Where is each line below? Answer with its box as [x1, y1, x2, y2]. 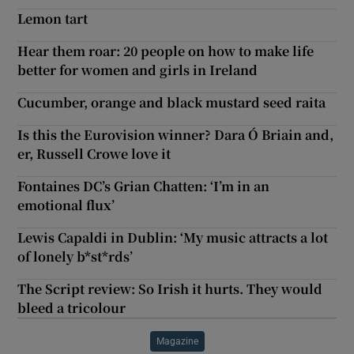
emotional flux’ [17, 195, 115, 214]
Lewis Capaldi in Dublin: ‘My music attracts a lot [17, 228, 329, 247]
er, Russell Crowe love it [17, 144, 171, 163]
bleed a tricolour [17, 298, 126, 317]
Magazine [156, 336, 198, 346]
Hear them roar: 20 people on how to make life [17, 41, 314, 60]
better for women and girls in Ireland [17, 60, 258, 79]
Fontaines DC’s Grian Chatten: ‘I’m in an [17, 176, 270, 195]
